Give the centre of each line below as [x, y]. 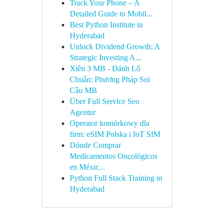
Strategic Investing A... [105, 57]
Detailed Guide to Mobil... [111, 14]
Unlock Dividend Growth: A [114, 47]
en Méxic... [87, 167]
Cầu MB [83, 90]
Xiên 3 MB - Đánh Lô [105, 68]
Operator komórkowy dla [109, 123]
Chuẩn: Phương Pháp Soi [110, 79]
